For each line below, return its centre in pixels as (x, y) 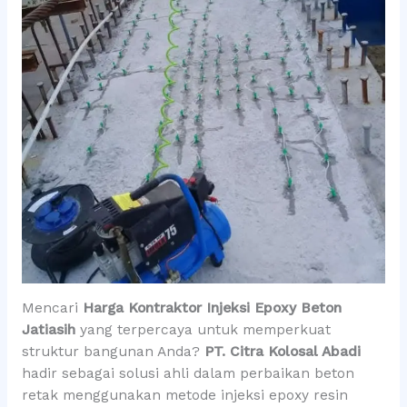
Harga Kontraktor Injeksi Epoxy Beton (212, 308)
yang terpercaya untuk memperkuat (203, 330)
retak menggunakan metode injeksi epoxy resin (184, 396)
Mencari (52, 308)
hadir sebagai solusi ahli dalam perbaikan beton (188, 374)
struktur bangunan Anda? (113, 352)
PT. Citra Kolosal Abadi (282, 352)
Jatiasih (48, 330)
